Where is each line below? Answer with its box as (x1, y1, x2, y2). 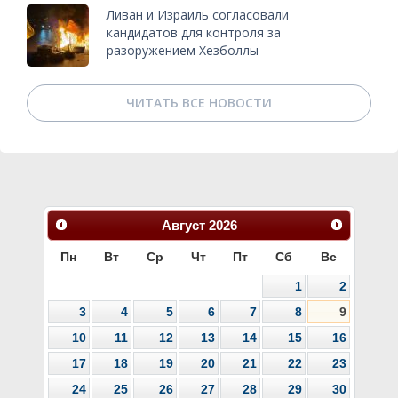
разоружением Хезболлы (107, 42, 259, 60)
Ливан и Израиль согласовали (107, 6, 289, 24)
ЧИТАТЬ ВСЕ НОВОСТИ (126, 93, 272, 111)
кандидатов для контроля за (107, 24, 281, 42)
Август (161, 217, 205, 233)
